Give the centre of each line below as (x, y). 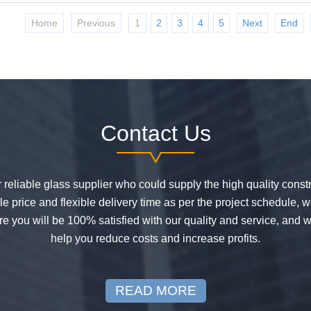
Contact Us (155, 133)
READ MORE (155, 291)
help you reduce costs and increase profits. (155, 238)
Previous (96, 23)
